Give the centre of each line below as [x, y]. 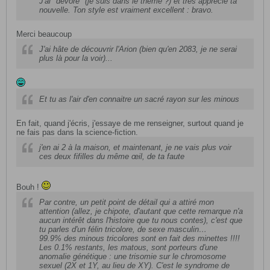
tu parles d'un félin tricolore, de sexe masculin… [123, 229]
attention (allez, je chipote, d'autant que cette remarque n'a [141, 211]
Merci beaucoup [44, 34]
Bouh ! [29, 187]
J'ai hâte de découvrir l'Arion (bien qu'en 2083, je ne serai [138, 49]
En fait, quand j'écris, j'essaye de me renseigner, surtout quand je [130, 123]
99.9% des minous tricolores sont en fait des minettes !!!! [140, 238]
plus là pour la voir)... [76, 58]
